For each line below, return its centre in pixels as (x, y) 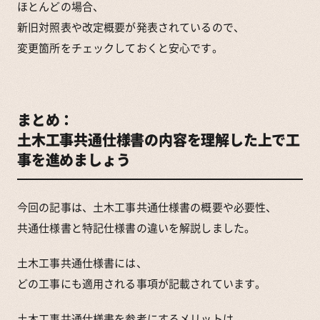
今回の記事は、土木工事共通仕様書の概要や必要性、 (147, 207)
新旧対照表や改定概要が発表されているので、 (131, 27)
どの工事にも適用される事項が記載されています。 (142, 283)
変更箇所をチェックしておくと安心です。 (120, 47)
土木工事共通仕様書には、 (82, 262)
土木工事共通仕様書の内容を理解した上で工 (159, 139)
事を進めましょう (74, 159)
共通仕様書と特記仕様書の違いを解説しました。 (136, 227)
